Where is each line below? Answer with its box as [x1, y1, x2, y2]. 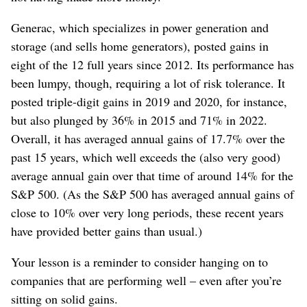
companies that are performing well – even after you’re [11, 272, 282, 289]
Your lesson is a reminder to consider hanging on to [11, 254, 268, 271]
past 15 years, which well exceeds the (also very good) [11, 149, 280, 166]
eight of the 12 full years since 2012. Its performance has [11, 56, 294, 73]
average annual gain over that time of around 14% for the [11, 167, 293, 184]
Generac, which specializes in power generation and [11, 19, 269, 36]
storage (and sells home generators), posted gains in [11, 38, 269, 55]
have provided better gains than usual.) [11, 223, 202, 240]
